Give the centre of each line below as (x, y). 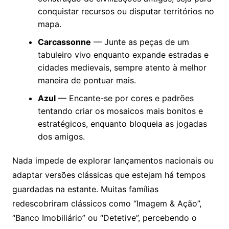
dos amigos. (61, 137)
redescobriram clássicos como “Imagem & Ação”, (107, 204)
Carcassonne (64, 42)
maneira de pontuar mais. (87, 81)
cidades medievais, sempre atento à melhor (122, 68)
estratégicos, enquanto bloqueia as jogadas (122, 124)
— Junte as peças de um (140, 42)
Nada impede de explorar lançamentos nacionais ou (113, 161)
